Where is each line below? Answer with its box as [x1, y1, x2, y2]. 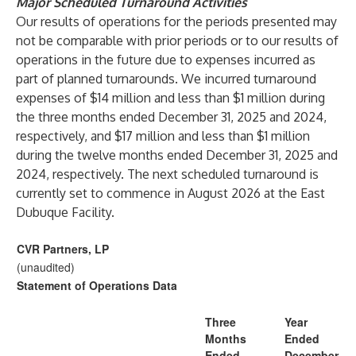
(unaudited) [17, 259, 75, 275]
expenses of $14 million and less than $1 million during [16, 90, 325, 106]
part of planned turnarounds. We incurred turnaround [16, 71, 316, 87]
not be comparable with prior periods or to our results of [16, 33, 339, 48]
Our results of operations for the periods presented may [16, 14, 337, 29]
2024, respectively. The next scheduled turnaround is [16, 166, 319, 182]
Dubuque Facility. [16, 204, 114, 220]
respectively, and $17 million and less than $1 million [16, 128, 310, 144]
